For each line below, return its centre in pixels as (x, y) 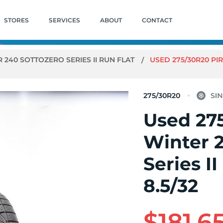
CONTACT (157, 20)
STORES (16, 20)
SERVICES (64, 20)
